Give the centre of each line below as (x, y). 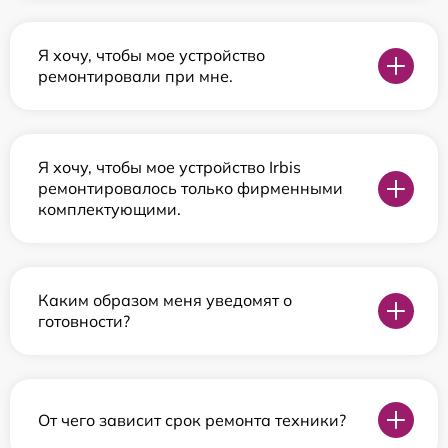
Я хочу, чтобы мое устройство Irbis (169, 167)
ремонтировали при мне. (135, 76)
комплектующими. (109, 209)
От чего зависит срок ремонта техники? (192, 419)
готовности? (84, 321)
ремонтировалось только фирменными (190, 188)
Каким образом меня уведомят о (165, 300)
